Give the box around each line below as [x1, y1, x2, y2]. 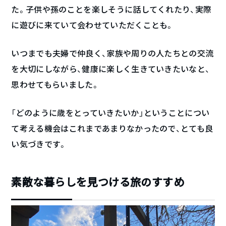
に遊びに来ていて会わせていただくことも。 [11, 20, 174, 31]
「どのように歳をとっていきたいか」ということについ [11, 107, 210, 119]
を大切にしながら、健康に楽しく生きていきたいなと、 [11, 64, 210, 75]
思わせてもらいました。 [11, 79, 99, 90]
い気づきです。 [11, 139, 67, 150]
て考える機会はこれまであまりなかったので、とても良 [11, 123, 213, 134]
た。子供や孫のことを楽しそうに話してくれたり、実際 [11, 4, 212, 15]
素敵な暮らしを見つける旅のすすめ [11, 175, 185, 190]
